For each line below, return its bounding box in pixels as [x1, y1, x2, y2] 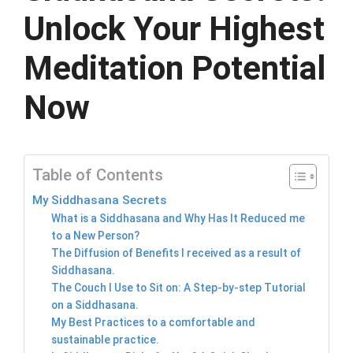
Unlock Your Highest [24, 9, 325, 49]
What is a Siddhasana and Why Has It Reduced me [51, 212, 306, 225]
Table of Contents [32, 165, 163, 185]
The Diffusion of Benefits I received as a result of [51, 247, 302, 260]
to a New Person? [51, 229, 140, 243]
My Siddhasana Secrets [32, 193, 167, 208]
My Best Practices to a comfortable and [51, 316, 256, 329]
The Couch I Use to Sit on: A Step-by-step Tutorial [51, 281, 307, 295]
